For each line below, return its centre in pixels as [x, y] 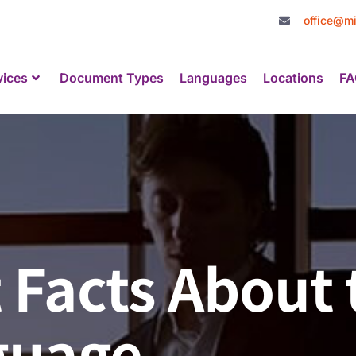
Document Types [112, 78]
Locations [294, 78]
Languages [214, 78]
